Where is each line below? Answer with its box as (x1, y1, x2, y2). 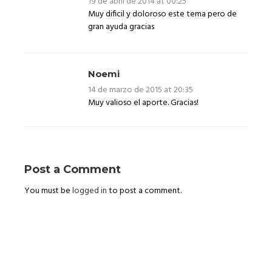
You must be (24, 183, 72, 198)
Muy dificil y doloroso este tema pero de (88, 7, 237, 21)
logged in (72, 183, 109, 198)
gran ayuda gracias (88, 19, 154, 34)
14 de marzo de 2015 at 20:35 (88, 83, 193, 97)
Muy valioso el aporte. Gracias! (88, 95, 199, 110)
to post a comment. (109, 183, 182, 198)
